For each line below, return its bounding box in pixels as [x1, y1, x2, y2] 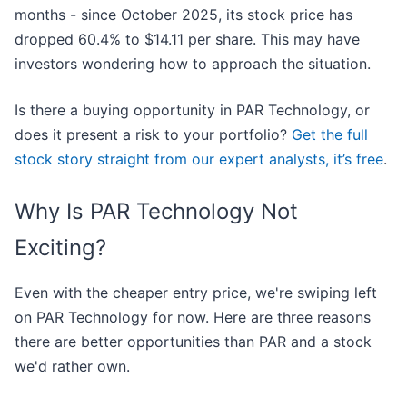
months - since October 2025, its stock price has [15, 5, 352, 25]
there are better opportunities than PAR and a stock [15, 333, 372, 352]
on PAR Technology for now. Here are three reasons [15, 308, 371, 327]
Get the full [292, 125, 368, 144]
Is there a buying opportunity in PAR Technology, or [15, 101, 370, 120]
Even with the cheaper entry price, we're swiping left [15, 283, 377, 303]
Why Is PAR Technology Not [15, 198, 298, 225]
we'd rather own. [15, 357, 130, 376]
